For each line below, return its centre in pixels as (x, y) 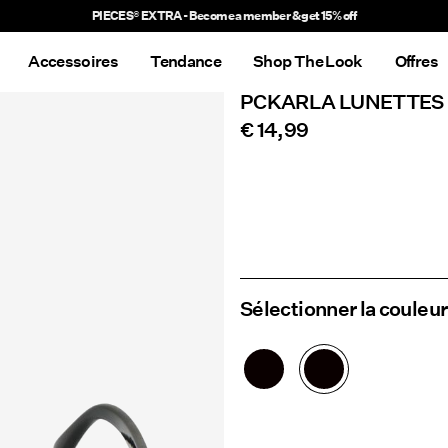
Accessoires (73, 61)
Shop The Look (308, 61)
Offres (416, 61)
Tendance (186, 61)
